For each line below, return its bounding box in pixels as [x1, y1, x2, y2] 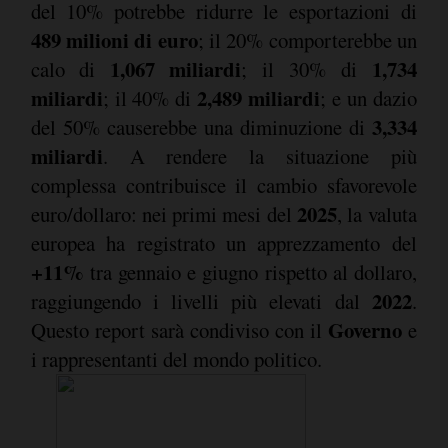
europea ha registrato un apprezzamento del [30, 228, 417, 257]
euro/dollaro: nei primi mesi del [30, 199, 297, 228]
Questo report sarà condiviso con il [30, 315, 328, 344]
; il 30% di [240, 54, 372, 83]
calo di [30, 54, 110, 83]
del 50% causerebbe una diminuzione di [30, 112, 372, 141]
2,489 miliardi [196, 82, 320, 113]
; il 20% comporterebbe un [197, 25, 417, 54]
